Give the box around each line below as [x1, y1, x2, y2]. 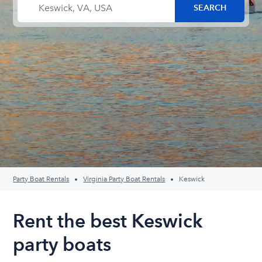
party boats [13, 233, 112, 256]
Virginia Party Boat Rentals [83, 175, 166, 183]
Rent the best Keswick [13, 209, 203, 232]
